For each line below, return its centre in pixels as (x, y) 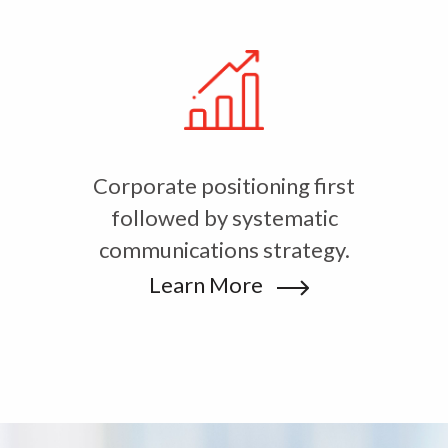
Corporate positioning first (224, 186)
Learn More (208, 285)
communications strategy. (224, 250)
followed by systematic (224, 218)
